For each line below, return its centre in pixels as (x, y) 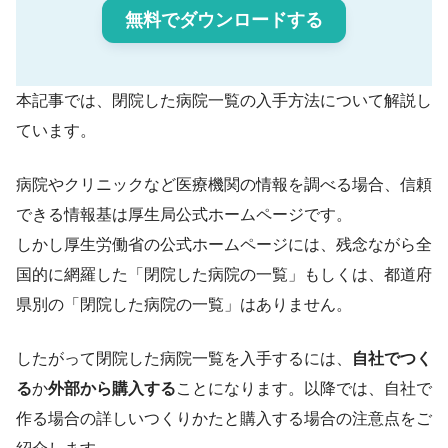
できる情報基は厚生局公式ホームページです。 (184, 215)
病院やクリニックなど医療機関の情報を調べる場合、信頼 (224, 185)
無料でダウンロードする (224, 20)
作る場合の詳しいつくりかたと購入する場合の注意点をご (224, 419)
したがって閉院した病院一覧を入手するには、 (184, 359)
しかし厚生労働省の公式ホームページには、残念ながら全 (224, 245)
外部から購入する (112, 389)
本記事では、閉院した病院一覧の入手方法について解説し (224, 101)
